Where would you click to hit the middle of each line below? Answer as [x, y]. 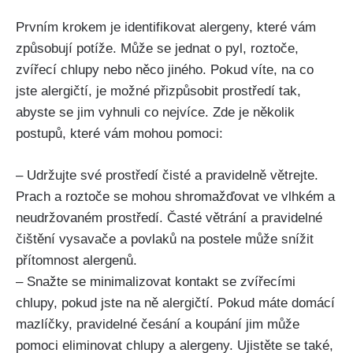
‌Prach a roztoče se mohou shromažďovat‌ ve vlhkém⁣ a [175, 196]
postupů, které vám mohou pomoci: [119, 134]
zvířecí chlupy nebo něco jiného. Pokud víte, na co [165, 70]
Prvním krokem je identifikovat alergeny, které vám [166, 28]
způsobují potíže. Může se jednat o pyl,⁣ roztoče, [157, 49]
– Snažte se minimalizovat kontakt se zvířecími [156, 281]
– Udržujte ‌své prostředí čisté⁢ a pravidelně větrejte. [167, 175]
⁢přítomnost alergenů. [76, 260]
